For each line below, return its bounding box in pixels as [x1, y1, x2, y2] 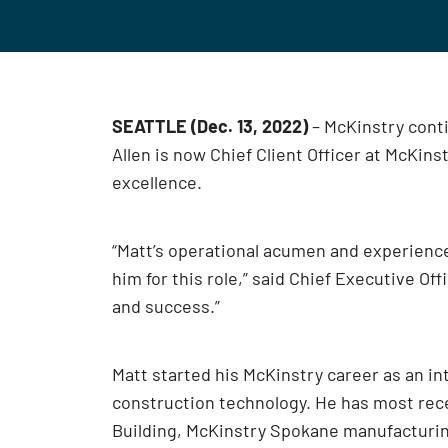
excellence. [112, 171, 202, 193]
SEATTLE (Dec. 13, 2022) [112, 115, 308, 137]
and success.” [112, 295, 220, 317]
